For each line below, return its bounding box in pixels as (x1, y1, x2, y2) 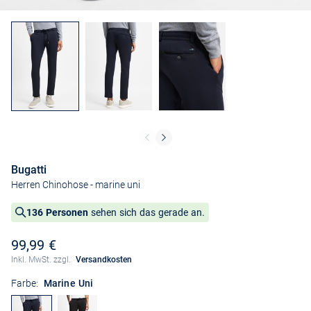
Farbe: (11, 278, 38, 289)
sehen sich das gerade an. (88, 207, 205, 219)
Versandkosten (75, 255, 132, 265)
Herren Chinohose (11, 179, 88, 191)
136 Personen (26, 207, 88, 219)
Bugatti (11, 163, 47, 177)
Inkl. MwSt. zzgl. (11, 255, 73, 265)
